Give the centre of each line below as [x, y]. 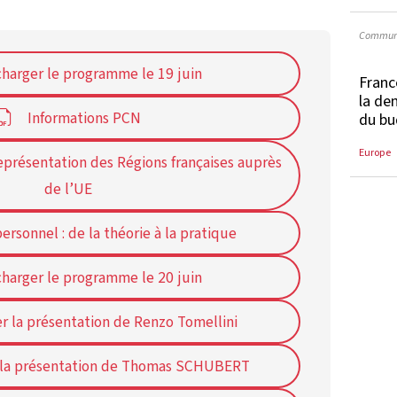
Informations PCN [84, 119]
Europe [375, 152]
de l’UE [68, 190]
